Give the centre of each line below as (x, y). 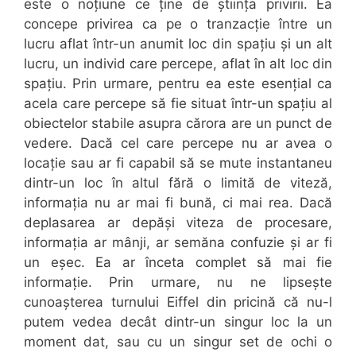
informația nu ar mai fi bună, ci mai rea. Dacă (178, 203)
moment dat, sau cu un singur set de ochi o (178, 342)
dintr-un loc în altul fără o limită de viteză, (178, 183)
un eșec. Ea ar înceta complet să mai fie (178, 263)
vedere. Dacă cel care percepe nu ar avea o (178, 143)
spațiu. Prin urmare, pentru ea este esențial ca (178, 84)
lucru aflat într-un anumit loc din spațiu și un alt (178, 44)
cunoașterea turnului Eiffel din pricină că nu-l (178, 302)
